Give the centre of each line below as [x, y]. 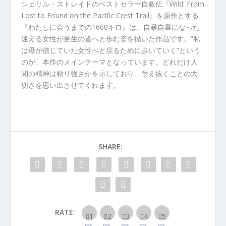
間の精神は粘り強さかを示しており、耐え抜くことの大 [110, 74]
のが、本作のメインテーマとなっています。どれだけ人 [110, 62]
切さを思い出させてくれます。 [71, 85]
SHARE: [110, 147]
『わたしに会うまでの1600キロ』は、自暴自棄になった [111, 27]
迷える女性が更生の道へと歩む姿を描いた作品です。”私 [111, 39]
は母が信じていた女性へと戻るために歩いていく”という [111, 50]
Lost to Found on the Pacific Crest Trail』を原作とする [110, 16]
